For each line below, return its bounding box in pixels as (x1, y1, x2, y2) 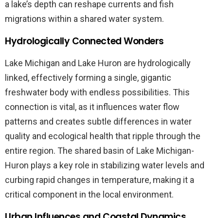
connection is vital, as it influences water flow (5, 101, 180, 112)
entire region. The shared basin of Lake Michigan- (5, 145, 194, 156)
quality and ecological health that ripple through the (5, 130, 200, 141)
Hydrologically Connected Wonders (5, 34, 164, 48)
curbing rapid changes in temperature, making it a (5, 174, 194, 185)
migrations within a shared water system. (5, 13, 164, 24)
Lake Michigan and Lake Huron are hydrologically (5, 57, 191, 68)
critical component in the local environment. (5, 189, 174, 200)
